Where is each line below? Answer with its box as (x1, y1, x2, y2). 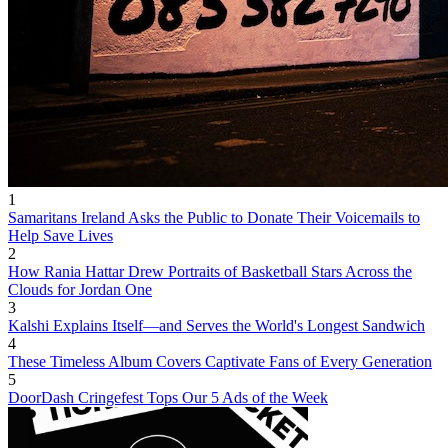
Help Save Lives (8, 227, 113, 245)
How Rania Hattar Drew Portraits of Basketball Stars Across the (8, 263, 412, 281)
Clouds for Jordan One (8, 281, 152, 299)
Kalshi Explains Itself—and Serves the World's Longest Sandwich (8, 317, 425, 335)
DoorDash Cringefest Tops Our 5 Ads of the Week (8, 389, 328, 407)
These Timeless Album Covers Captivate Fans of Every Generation (8, 353, 432, 371)
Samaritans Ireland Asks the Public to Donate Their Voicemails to (8, 209, 420, 227)
